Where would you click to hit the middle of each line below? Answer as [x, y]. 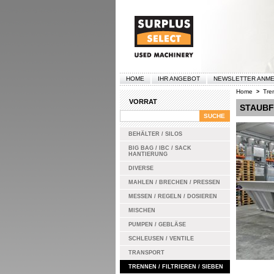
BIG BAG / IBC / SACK [160, 148]
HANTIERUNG [148, 154]
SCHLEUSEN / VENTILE [161, 239]
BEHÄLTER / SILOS [155, 134]
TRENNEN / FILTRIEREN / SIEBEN [176, 267]
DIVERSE [141, 168]
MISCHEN [142, 210]
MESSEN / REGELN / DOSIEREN [172, 196]
